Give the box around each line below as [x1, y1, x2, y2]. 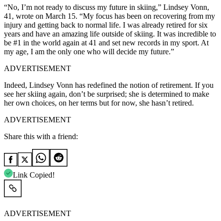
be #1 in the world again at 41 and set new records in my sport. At [4, 38, 209, 47]
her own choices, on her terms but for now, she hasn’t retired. [4, 98, 194, 107]
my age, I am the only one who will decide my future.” [4, 47, 174, 56]
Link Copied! [13, 170, 55, 179]
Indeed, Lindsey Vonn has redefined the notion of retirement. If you [4, 80, 214, 89]
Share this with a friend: [4, 132, 78, 141]
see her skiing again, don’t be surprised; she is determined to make [4, 89, 209, 98]
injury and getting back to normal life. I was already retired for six [4, 20, 208, 29]
